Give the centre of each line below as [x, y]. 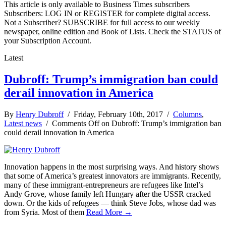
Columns [187, 115]
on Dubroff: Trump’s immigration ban [160, 124]
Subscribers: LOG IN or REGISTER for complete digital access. [107, 14]
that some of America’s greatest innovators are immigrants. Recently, [112, 176]
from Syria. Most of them [45, 212]
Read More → [109, 212]
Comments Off [76, 124]
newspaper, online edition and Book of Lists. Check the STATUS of [112, 32]
